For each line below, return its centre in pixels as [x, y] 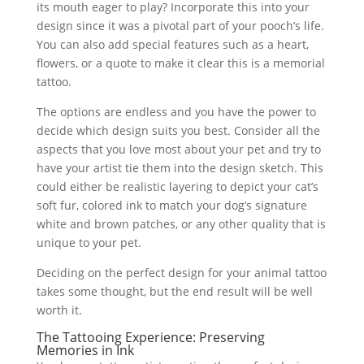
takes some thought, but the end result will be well [174, 291]
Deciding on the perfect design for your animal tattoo [181, 273]
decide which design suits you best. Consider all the [178, 130]
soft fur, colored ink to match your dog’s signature [171, 205]
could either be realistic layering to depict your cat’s [177, 186]
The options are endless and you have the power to [176, 112]
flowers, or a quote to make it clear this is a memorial [180, 63]
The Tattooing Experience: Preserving [150, 337]
